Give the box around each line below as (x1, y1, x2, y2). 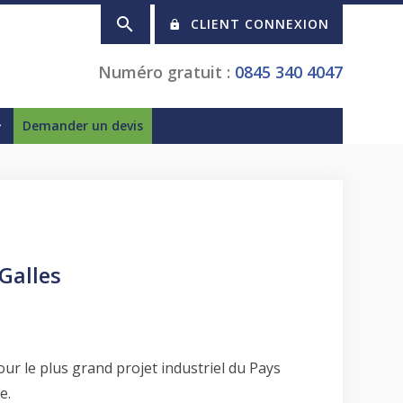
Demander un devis (22, 117, 144, 134)
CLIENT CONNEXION (190, 15, 329, 32)
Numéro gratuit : (97, 61, 235, 83)
